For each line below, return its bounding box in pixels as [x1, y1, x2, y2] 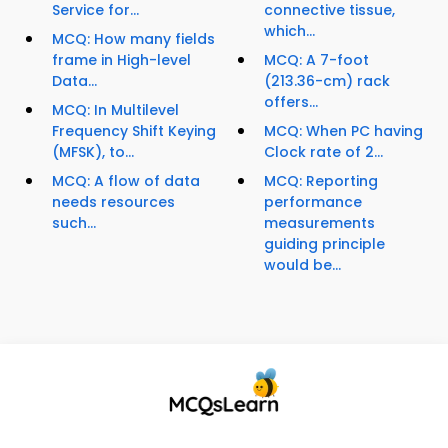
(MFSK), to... [52, 142, 134, 163]
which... [264, 21, 315, 42]
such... [52, 213, 96, 234]
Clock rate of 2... [264, 142, 383, 163]
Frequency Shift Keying [52, 121, 216, 142]
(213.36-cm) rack [264, 71, 390, 92]
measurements [264, 213, 375, 234]
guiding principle [264, 234, 385, 255]
